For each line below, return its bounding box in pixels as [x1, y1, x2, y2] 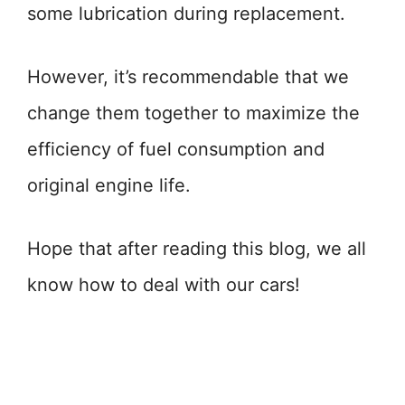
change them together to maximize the [27, 102, 360, 124]
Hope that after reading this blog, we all [27, 238, 366, 259]
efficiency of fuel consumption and [27, 138, 325, 160]
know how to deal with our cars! [27, 274, 300, 296]
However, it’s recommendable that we [27, 66, 349, 88]
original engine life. [27, 174, 191, 196]
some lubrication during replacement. [27, 3, 345, 24]
